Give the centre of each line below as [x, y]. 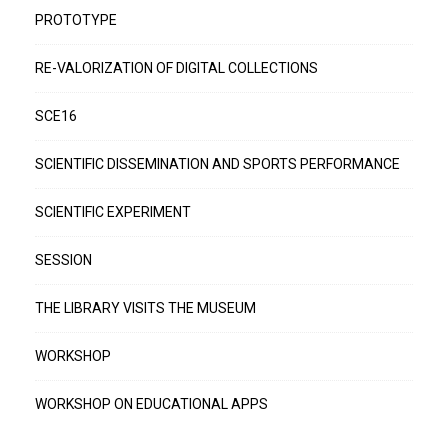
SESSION [63, 260]
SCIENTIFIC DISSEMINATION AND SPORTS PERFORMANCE [217, 164]
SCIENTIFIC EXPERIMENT [113, 212]
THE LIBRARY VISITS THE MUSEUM [145, 308]
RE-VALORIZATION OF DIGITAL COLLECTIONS [176, 68]
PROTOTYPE [76, 20]
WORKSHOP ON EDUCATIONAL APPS [151, 404]
